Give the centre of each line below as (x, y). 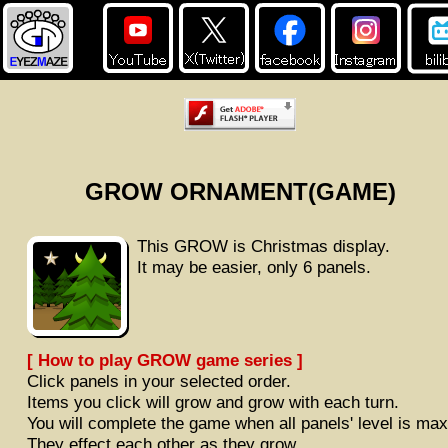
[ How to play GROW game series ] (165, 360)
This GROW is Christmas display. (263, 246)
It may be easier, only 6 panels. (254, 267)
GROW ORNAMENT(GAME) (240, 191)
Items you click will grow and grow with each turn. (213, 402)
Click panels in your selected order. (159, 381)
